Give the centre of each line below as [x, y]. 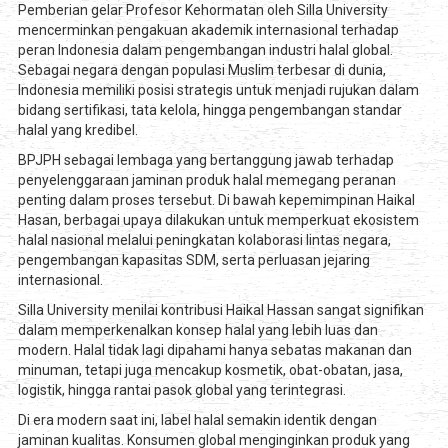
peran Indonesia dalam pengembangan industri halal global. [205, 50]
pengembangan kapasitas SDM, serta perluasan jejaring [193, 260]
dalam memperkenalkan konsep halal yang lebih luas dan [197, 330]
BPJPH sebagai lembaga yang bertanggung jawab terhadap [205, 160]
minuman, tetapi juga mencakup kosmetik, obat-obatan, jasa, [210, 370]
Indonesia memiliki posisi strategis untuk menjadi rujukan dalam [218, 90]
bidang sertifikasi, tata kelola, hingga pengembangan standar [209, 110]
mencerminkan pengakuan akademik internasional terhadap [208, 30]
